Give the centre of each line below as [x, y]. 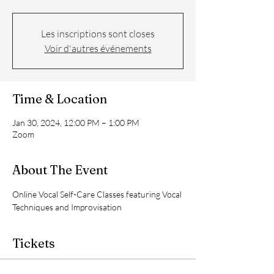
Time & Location [60, 99]
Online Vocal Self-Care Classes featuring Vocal [98, 194]
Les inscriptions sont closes [98, 34]
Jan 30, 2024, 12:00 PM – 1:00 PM [76, 123]
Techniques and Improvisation [67, 207]
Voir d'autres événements [98, 48]
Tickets [34, 243]
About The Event [60, 170]
